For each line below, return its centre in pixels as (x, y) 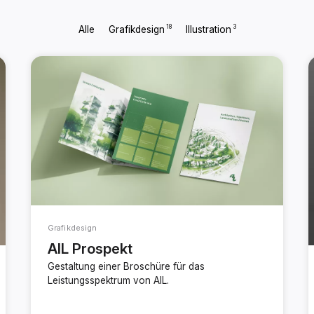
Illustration (208, 29)
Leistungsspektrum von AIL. (108, 280)
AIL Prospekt (90, 249)
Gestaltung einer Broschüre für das (126, 266)
